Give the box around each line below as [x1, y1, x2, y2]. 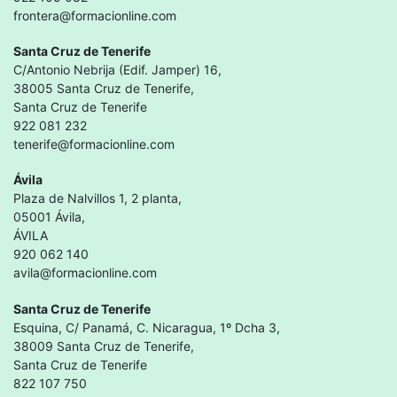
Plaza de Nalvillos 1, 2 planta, [13, 191, 182, 206]
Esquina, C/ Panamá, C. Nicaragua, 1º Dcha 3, [13, 319, 280, 335]
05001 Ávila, [13, 209, 85, 225]
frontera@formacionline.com [13, 8, 176, 24]
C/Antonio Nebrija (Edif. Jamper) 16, [13, 62, 222, 78]
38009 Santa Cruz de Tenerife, [13, 338, 194, 354]
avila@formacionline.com [13, 265, 157, 281]
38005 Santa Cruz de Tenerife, [13, 81, 194, 97]
